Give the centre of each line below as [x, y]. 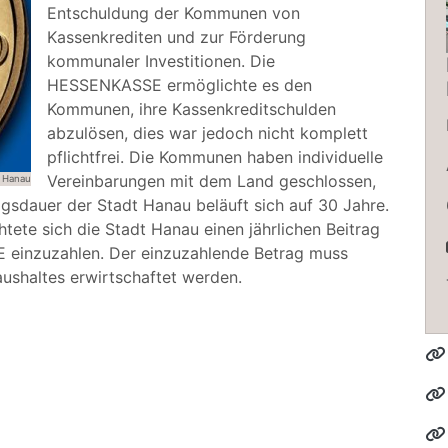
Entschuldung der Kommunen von [173, 13]
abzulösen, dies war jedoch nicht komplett [207, 133]
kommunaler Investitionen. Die [161, 61]
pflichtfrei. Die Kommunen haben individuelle [215, 157]
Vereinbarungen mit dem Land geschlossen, [211, 181]
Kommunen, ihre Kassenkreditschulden [191, 109]
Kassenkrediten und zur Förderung [176, 37]
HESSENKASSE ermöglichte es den [179, 85]
